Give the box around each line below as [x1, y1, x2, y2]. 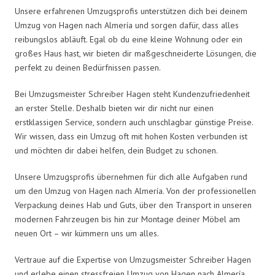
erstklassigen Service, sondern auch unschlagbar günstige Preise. [15, 116, 253, 128]
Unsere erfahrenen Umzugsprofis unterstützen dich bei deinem [15, 5, 247, 17]
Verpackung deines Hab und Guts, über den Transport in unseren [15, 199, 252, 211]
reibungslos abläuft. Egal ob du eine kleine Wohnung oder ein [15, 33, 242, 45]
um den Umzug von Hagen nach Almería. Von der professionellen [15, 185, 256, 196]
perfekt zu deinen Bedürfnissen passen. [15, 61, 161, 73]
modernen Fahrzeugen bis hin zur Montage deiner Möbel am [15, 213, 240, 225]
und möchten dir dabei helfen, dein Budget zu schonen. [15, 144, 218, 156]
